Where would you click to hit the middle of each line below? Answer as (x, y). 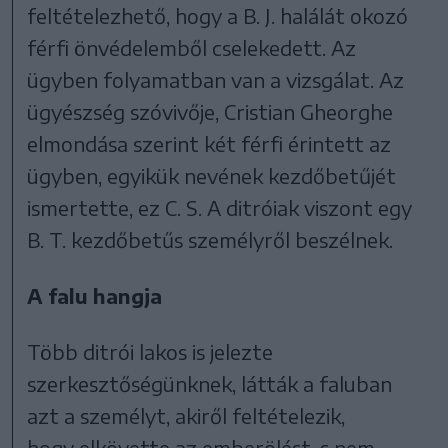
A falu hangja (95, 295)
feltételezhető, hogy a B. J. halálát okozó (218, 15)
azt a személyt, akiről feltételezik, (186, 415)
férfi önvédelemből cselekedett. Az (192, 47)
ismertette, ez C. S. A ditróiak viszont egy (220, 207)
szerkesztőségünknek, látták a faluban (210, 383)
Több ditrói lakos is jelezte (150, 351)
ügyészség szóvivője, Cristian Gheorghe (210, 111)
